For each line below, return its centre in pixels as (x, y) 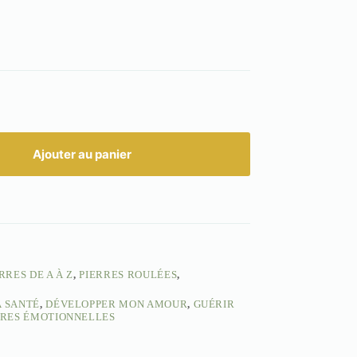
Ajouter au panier (82, 155)
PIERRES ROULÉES (128, 275)
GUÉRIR (214, 304)
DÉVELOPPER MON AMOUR (117, 304)
